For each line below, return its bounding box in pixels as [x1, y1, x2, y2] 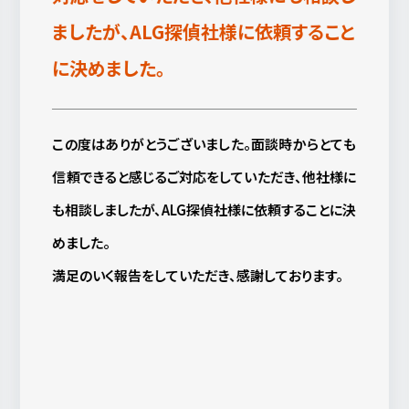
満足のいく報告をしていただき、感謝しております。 [52, 265, 344, 285]
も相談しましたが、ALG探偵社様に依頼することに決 [52, 199, 357, 219]
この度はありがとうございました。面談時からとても [52, 133, 357, 153]
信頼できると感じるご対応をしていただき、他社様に [52, 166, 357, 186]
